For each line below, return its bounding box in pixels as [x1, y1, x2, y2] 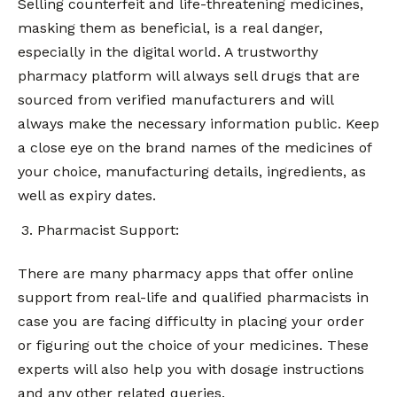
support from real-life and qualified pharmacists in [18, 288, 369, 306]
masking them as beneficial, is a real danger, [18, 19, 323, 37]
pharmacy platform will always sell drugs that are [18, 67, 360, 85]
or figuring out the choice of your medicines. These [18, 336, 369, 354]
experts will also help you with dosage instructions [18, 360, 364, 378]
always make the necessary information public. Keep [18, 115, 379, 133]
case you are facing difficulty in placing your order [18, 312, 364, 330]
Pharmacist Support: [37, 221, 184, 238]
